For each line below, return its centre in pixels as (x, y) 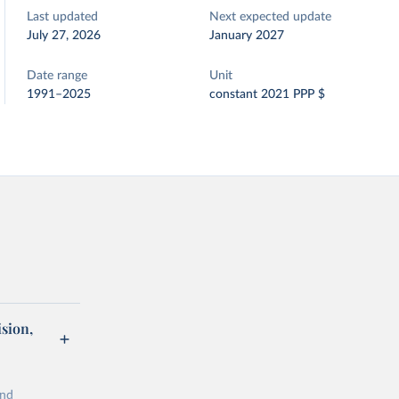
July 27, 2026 (64, 36)
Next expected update (271, 17)
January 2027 (247, 36)
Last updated (63, 17)
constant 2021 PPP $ (268, 94)
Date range (57, 76)
